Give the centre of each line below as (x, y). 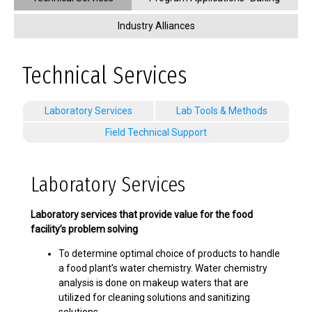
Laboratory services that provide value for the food (142, 214)
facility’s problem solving (84, 229)
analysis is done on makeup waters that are (154, 283)
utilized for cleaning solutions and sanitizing (154, 297)
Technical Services (104, 75)
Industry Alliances (156, 26)
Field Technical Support (156, 132)
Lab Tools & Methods (222, 111)
